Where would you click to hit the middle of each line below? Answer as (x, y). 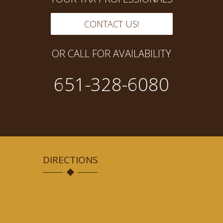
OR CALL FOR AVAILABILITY (111, 54)
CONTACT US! (111, 24)
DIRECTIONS (70, 160)
